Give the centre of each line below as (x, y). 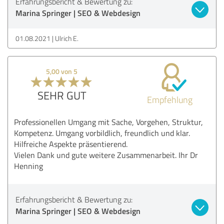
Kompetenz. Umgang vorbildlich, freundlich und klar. (102, 133)
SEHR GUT (62, 95)
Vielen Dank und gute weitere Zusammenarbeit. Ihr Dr (106, 155)
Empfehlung (169, 99)
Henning (28, 166)
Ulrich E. (67, 38)
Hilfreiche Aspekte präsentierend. (71, 144)
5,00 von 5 (62, 71)
